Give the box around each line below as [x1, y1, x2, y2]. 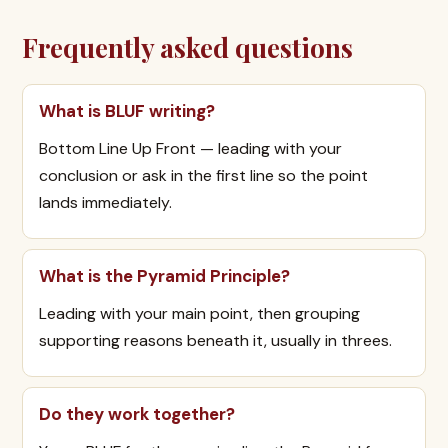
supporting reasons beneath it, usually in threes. [39, 330, 392, 351]
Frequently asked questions [22, 30, 353, 65]
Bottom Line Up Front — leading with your [39, 138, 342, 159]
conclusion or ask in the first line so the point [39, 165, 368, 186]
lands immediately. [39, 192, 172, 213]
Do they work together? [39, 403, 235, 425]
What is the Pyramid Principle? [39, 265, 290, 287]
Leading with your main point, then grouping [39, 303, 360, 324]
